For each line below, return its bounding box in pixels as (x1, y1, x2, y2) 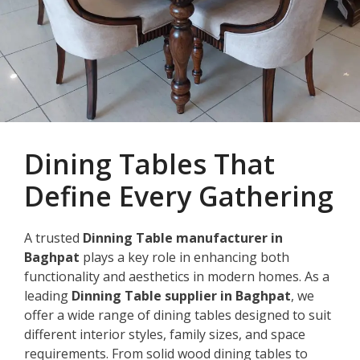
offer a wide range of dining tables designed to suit (24, 305, 331, 324)
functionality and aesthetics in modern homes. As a (24, 267, 329, 285)
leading (24, 286, 72, 305)
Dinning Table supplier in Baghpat (72, 286, 291, 305)
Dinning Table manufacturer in (83, 228, 283, 247)
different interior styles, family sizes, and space (24, 325, 305, 343)
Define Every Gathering (24, 177, 333, 215)
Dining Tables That (24, 145, 275, 182)
